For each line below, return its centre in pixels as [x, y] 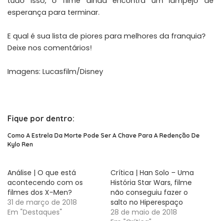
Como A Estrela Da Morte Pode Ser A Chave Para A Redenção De [104, 135]
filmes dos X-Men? [40, 193]
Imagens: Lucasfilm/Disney [55, 72]
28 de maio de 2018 [144, 212]
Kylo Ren [20, 144]
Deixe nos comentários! [50, 48]
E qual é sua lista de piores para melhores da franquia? [107, 36]
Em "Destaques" [35, 212]
